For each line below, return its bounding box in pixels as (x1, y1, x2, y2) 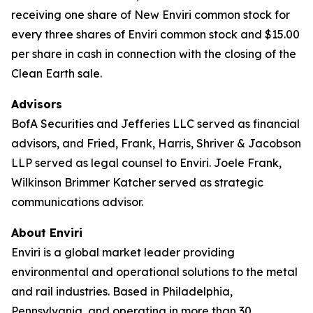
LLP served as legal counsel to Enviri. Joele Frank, (11, 156, 282, 170)
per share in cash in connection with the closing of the (11, 47, 296, 61)
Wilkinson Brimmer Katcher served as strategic (11, 175, 263, 189)
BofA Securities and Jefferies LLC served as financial (11, 117, 300, 131)
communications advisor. (11, 195, 143, 209)
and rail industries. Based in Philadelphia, (11, 284, 233, 298)
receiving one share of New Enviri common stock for (11, 8, 290, 22)
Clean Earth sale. (11, 66, 102, 80)
